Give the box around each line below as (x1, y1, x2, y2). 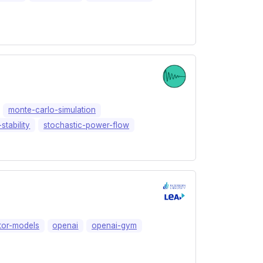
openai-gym (92, 220, 137, 230)
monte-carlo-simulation (8, 105, 96, 115)
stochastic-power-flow (43, 120, 130, 130)
